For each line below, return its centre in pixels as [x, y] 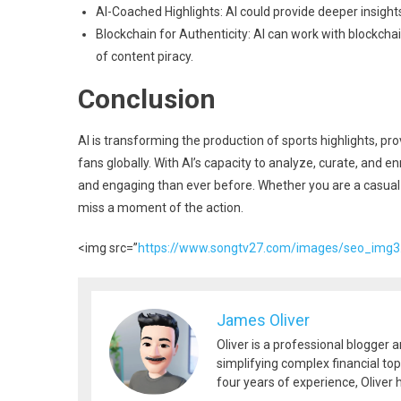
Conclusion [147, 99]
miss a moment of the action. [161, 208]
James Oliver [263, 320]
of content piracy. [145, 56]
